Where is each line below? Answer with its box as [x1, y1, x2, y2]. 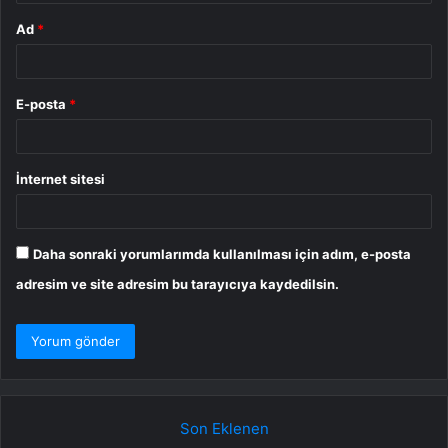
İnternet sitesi [16, 171, 105, 188]
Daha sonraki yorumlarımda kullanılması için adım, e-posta [33, 246, 411, 263]
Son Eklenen [179, 419, 269, 439]
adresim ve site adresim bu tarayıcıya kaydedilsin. [16, 276, 339, 293]
